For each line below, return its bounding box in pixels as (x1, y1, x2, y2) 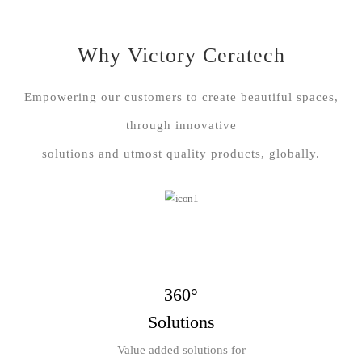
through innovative (125, 119, 237, 133)
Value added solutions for (116, 343, 246, 357)
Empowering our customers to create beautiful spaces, (23, 90, 339, 104)
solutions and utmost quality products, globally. (42, 147, 320, 161)
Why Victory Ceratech (77, 44, 285, 68)
